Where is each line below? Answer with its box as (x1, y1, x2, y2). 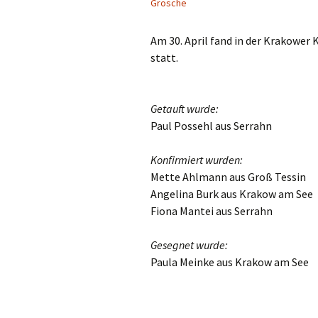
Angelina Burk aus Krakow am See (150, 187, 313, 201)
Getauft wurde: (150, 102, 219, 116)
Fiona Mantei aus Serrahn (150, 204, 273, 218)
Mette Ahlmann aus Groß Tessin (150, 170, 306, 184)
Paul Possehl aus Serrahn (150, 119, 272, 133)
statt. (150, 50, 178, 65)
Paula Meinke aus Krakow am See (150, 255, 309, 269)
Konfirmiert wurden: (150, 153, 243, 167)
